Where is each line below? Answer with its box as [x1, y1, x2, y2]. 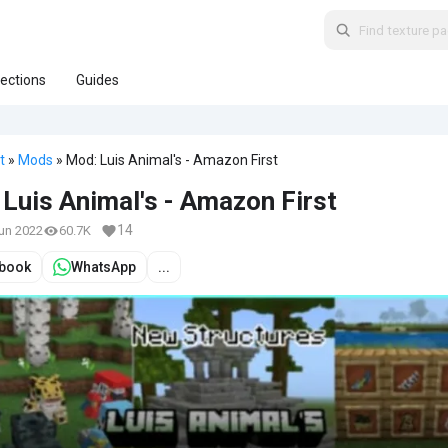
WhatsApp [71, 258, 136, 275]
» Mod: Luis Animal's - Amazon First [53, 152, 278, 168]
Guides [76, 72, 119, 88]
